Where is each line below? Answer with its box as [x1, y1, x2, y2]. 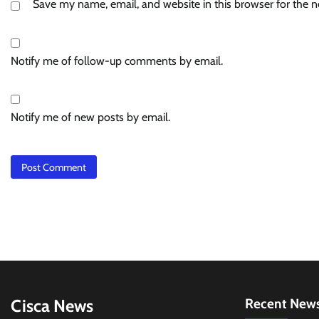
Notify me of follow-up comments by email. [11, 54, 223, 68]
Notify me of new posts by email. [11, 110, 170, 125]
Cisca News [11, 296, 93, 317]
